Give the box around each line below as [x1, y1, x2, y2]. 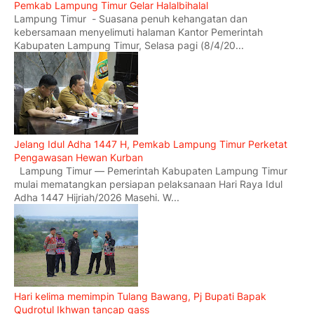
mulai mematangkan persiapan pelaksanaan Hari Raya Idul [14, 178, 282, 191]
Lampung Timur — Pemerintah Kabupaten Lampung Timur [14, 165, 287, 177]
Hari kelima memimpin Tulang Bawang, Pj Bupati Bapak [14, 290, 266, 303]
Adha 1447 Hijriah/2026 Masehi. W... [14, 191, 179, 204]
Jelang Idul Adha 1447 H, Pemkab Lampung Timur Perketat [14, 138, 287, 151]
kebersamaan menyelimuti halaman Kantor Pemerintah [14, 26, 263, 39]
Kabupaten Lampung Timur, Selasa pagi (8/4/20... [14, 39, 244, 52]
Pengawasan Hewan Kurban [14, 151, 143, 164]
